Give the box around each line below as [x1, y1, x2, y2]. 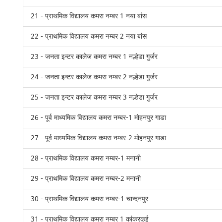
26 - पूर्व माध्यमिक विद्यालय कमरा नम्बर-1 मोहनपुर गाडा [31, 112, 166, 123]
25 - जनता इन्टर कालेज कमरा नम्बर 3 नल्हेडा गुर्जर [31, 92, 158, 103]
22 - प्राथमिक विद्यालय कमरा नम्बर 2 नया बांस [31, 31, 147, 42]
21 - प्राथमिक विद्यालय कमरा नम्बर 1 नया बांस [31, 11, 147, 21]
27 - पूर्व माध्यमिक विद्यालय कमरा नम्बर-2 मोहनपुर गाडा [31, 133, 166, 143]
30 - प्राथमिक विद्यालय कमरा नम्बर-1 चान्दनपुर [31, 194, 149, 204]
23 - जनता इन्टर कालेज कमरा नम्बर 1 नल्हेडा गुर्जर [31, 52, 158, 62]
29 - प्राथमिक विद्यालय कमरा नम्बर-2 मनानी [31, 173, 141, 184]
